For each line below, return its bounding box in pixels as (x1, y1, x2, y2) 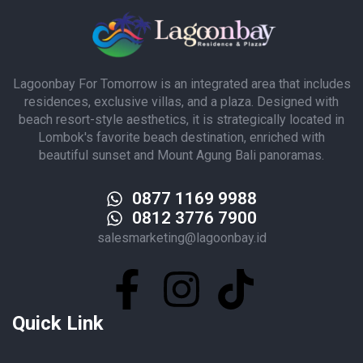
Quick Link (12, 312, 104, 335)
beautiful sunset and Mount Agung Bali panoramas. (39, 147, 324, 164)
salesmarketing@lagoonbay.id (96, 230, 267, 246)
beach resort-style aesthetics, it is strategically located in (19, 112, 344, 128)
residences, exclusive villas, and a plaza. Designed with (24, 94, 339, 110)
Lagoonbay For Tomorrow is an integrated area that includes (12, 76, 351, 92)
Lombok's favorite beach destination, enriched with (38, 130, 325, 146)
